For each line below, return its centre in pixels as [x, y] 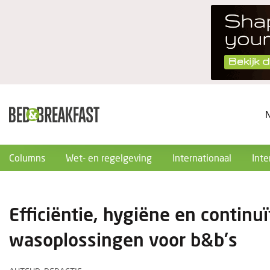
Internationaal [202, 158]
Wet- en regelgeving [109, 158]
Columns [27, 158]
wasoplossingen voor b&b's [123, 239]
